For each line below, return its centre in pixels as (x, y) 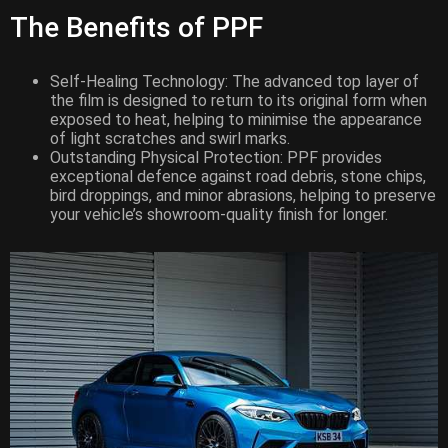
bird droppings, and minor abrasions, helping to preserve (243, 196)
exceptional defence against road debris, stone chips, (238, 177)
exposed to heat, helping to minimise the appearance (236, 120)
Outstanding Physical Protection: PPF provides (216, 158)
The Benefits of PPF (136, 28)
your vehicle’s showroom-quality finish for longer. (219, 215)
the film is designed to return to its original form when (238, 101)
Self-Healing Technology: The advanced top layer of (234, 82)
